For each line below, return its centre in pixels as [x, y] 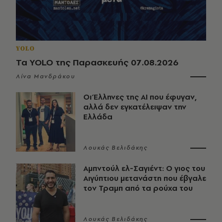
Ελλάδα [98, 117]
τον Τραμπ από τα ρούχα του [138, 188]
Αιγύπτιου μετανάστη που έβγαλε [145, 178]
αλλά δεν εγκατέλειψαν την [135, 107]
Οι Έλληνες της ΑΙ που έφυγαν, [140, 97]
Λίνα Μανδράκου [46, 77]
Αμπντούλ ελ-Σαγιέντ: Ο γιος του [144, 168]
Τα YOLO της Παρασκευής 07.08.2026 [97, 62]
